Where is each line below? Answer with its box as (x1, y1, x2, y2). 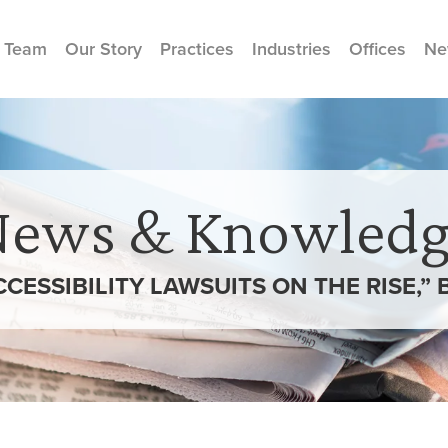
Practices (160, 36, 234, 61)
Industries (252, 36, 331, 61)
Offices (349, 36, 406, 61)
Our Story (65, 36, 142, 61)
